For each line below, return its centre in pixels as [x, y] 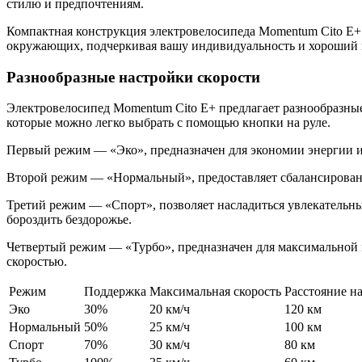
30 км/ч [170, 345]
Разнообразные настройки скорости [133, 77]
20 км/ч [170, 309]
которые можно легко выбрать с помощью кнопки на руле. [168, 123]
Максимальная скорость [215, 292]
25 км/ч [170, 327]
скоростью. [37, 262]
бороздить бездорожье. [69, 220]
